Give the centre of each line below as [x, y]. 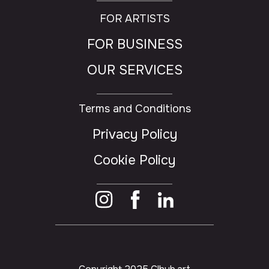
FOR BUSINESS [134, 44]
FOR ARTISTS [134, 18]
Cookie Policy [134, 160]
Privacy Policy [134, 134]
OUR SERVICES [134, 70]
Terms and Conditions [134, 108]
